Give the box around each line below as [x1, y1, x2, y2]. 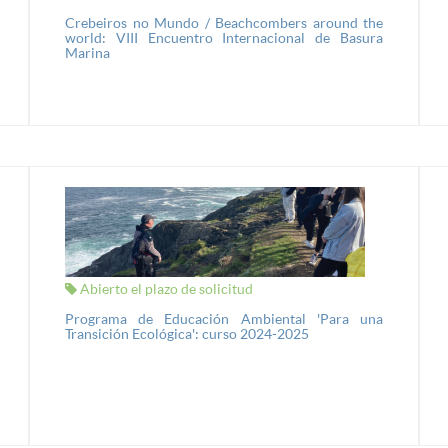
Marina [65, 44, 110, 61]
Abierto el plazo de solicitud [77, 280, 253, 297]
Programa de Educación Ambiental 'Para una [65, 310, 383, 327]
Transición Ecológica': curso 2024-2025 [65, 325, 309, 342]
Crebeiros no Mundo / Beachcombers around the [65, 14, 383, 31]
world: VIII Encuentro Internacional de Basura [65, 29, 383, 46]
